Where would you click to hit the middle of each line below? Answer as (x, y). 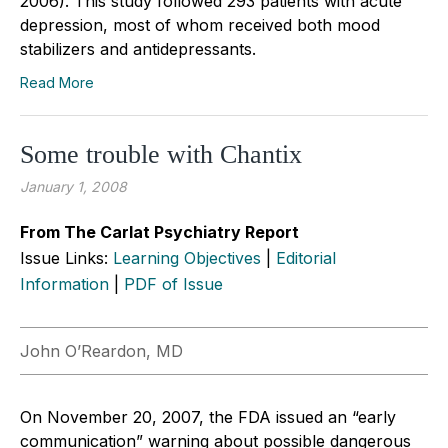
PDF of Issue (173, 283)
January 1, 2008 (73, 186)
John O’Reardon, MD (101, 350)
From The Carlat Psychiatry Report (159, 231)
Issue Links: (66, 257)
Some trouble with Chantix (161, 154)
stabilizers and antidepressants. (138, 48)
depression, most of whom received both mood (200, 24)
